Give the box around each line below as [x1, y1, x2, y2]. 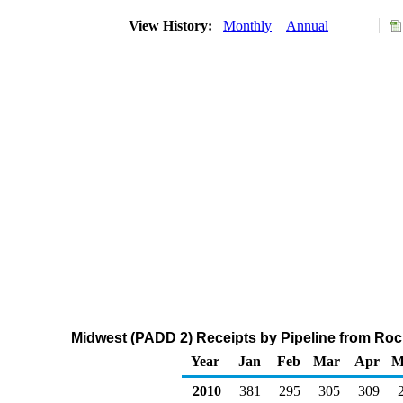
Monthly [223, 18, 272, 33]
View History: [125, 18, 219, 33]
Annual [286, 18, 328, 33]
